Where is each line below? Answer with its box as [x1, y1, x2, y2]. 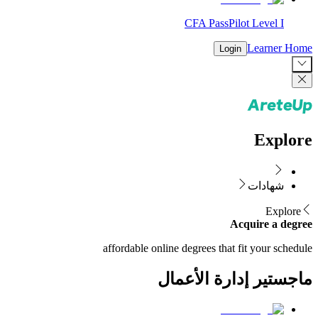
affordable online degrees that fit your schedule [103, 241, 312, 254]
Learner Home [247, 42, 312, 55]
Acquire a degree [230, 217, 312, 230]
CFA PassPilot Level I [185, 17, 284, 30]
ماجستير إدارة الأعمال [158, 269, 312, 288]
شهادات [248, 179, 284, 192]
